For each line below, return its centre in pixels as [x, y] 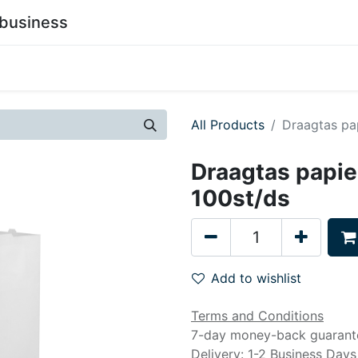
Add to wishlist [256, 278]
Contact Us [248, 68]
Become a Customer [139, 68]
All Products [228, 125]
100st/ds [241, 198]
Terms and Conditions [257, 316]
